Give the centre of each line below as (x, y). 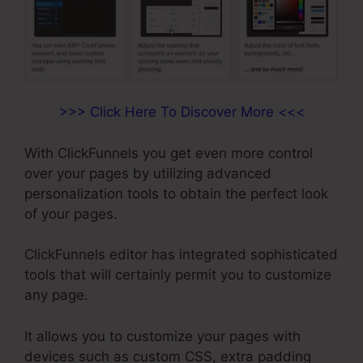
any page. (56, 295)
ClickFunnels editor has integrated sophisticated (181, 255)
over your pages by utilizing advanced (148, 173)
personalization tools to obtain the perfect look (176, 193)
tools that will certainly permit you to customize (178, 275)
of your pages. (71, 214)
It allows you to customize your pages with (162, 336)
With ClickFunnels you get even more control (169, 153)
